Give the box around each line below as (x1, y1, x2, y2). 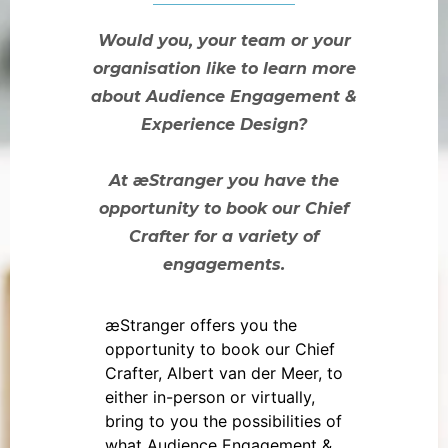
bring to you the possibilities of (105, 411, 342, 432)
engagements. (163, 255, 285, 274)
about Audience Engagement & (91, 87, 357, 106)
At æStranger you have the (109, 171, 339, 190)
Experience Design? (141, 115, 307, 134)
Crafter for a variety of (129, 227, 319, 246)
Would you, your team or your (97, 31, 351, 50)
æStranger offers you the (105, 315, 297, 336)
